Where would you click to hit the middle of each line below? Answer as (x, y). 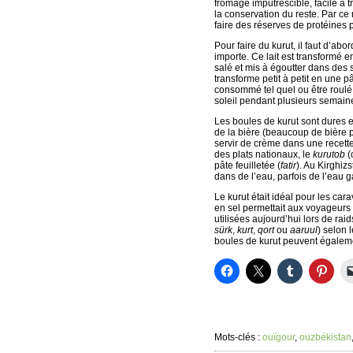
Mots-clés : (238, 337)
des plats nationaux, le (264, 154)
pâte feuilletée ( (247, 165)
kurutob (329, 154)
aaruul (303, 230)
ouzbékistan (325, 337)
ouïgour (279, 337)
